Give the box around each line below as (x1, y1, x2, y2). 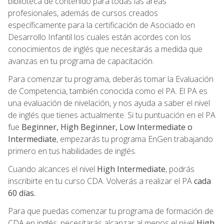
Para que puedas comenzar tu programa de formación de (8, 205, 213, 216)
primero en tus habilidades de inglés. (8, 145, 136, 156)
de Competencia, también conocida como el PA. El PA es (8, 85, 207, 96)
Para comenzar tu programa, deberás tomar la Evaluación (8, 73, 213, 84)
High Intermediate (97, 163, 165, 174)
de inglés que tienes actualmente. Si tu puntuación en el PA (8, 109, 215, 120)
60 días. (8, 187, 35, 198)
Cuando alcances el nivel (8, 163, 97, 174)
